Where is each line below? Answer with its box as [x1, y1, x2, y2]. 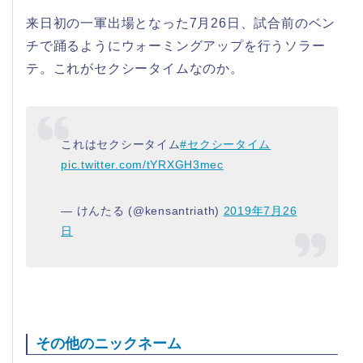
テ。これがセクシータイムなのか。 [26, 62, 244, 76]
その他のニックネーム [36, 335, 181, 352]
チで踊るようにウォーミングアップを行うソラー [26, 39, 326, 53]
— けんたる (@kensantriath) [61, 203, 224, 217]
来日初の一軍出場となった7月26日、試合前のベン [26, 16, 336, 31]
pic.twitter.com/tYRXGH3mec [61, 157, 224, 171]
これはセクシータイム [61, 137, 181, 151]
